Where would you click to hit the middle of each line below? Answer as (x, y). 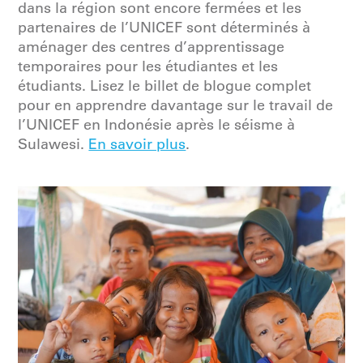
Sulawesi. (53, 145)
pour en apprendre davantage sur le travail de (176, 106)
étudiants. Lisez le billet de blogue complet (165, 86)
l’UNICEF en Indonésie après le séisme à (157, 125)
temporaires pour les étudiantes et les (148, 67)
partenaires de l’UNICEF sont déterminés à (164, 28)
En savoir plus (137, 145)
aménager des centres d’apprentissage (152, 47)
